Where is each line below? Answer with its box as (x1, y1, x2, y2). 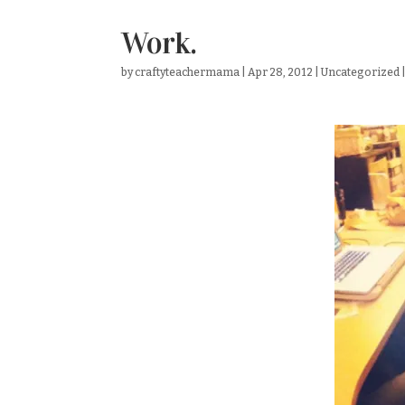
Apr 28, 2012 (248, 65, 314, 79)
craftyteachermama (135, 65, 240, 79)
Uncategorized (321, 65, 400, 79)
